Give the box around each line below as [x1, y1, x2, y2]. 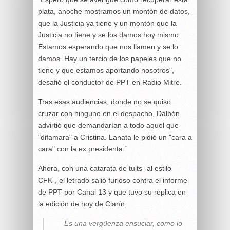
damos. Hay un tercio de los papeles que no [38, 54, 181, 63]
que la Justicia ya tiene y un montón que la [38, 18, 177, 27]
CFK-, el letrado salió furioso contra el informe [38, 176, 187, 184]
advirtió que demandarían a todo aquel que [38, 121, 179, 129]
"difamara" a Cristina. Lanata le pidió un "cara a [38, 132, 192, 141]
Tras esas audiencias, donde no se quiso [38, 97, 171, 106]
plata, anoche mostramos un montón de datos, [38, 7, 190, 15]
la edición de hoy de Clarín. [38, 199, 127, 208]
